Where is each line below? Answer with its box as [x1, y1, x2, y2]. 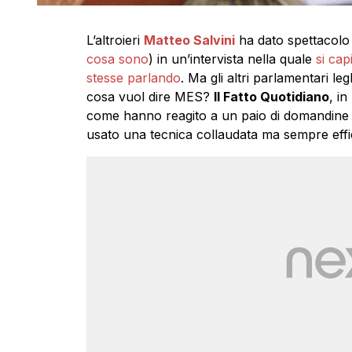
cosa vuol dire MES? [86, 89, 214, 105]
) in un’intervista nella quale [148, 51, 316, 68]
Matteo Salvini [143, 32, 235, 49]
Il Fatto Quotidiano [213, 89, 329, 105]
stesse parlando [86, 70, 181, 86]
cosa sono [86, 51, 148, 68]
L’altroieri [86, 32, 144, 49]
